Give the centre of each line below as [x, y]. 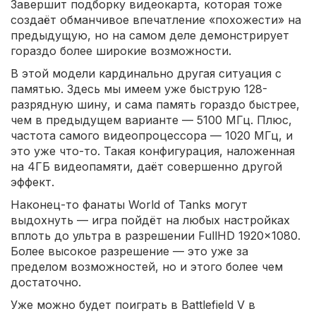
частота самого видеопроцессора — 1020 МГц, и [152, 135]
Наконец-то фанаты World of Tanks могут [129, 204]
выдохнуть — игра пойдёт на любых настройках [150, 220]
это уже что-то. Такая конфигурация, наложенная [153, 151]
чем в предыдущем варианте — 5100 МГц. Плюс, [151, 120]
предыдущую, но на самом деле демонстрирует [150, 35]
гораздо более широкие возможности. [121, 50]
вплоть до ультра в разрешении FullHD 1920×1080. [156, 235]
